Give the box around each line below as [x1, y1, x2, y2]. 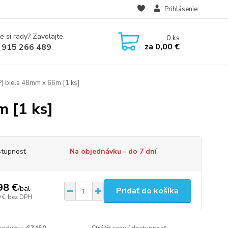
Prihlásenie [164, 5, 197, 14]
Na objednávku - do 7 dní [69, 147, 157, 156]
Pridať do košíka [116, 185, 179, 196]
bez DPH [7, 192, 32, 201]
